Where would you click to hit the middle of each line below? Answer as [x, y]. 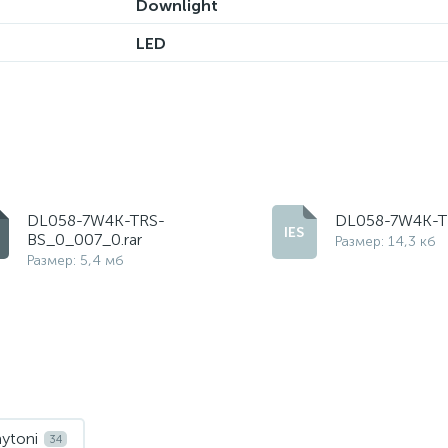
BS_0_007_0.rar [84, 239]
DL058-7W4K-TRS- [95, 220]
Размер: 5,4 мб [75, 260]
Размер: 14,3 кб [385, 241]
